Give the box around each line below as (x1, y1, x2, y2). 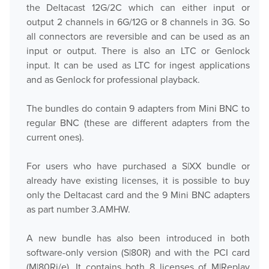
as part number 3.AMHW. (26, 202, 130, 216)
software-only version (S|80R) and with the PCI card (26, 246, 250, 259)
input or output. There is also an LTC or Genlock (26, 44, 250, 58)
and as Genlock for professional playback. (26, 73, 200, 86)
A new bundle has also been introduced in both (26, 231, 250, 245)
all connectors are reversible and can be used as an (26, 29, 250, 43)
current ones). (26, 130, 84, 144)
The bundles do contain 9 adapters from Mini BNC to (26, 101, 250, 115)
